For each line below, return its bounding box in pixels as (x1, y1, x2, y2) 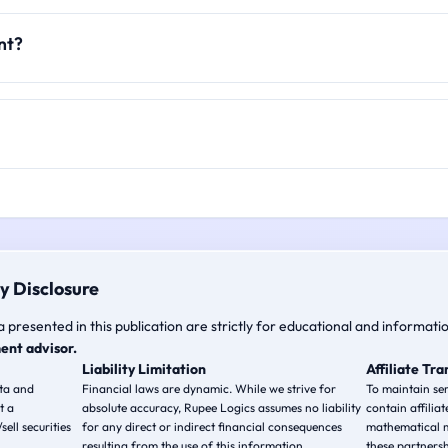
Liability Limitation (82, 360, 207, 378)
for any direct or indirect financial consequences (82, 419, 343, 434)
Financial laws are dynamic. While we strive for (82, 381, 337, 396)
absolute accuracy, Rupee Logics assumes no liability (82, 400, 362, 415)
